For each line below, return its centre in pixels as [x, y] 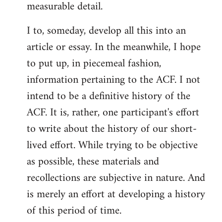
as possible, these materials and [93, 162]
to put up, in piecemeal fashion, [94, 64]
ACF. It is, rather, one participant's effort [113, 113]
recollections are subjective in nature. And [116, 178]
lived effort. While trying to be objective [112, 145]
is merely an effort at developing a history [116, 194]
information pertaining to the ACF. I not [113, 80]
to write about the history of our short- [112, 129]
